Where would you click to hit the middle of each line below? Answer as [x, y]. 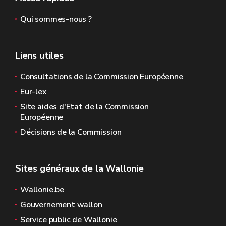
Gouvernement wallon [61, 205]
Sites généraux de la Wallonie [79, 168]
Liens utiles [39, 55]
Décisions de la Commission [71, 132]
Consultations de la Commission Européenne [102, 77]
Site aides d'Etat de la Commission [84, 107]
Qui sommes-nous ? [56, 19]
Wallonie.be [42, 190]
